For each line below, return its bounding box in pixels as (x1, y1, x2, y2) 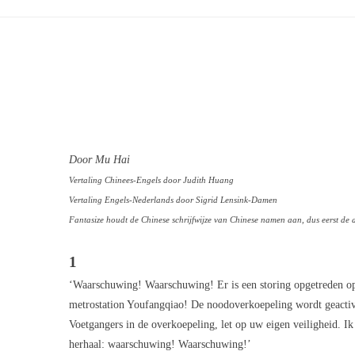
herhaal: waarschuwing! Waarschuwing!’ (69, 338, 251, 350)
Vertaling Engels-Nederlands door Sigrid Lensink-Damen (69, 196, 277, 204)
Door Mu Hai (69, 154, 130, 166)
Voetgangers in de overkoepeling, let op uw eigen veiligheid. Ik (69, 319, 353, 330)
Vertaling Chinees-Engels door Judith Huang (69, 176, 234, 185)
